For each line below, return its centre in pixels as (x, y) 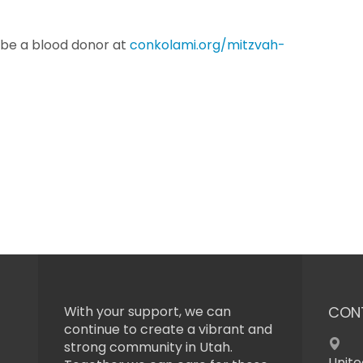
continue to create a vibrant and (168, 329)
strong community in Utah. (148, 347)
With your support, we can (147, 312)
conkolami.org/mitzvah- (207, 45)
